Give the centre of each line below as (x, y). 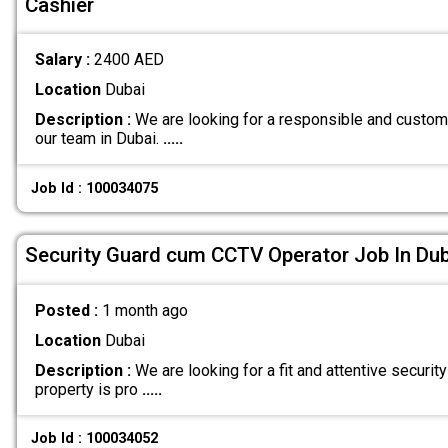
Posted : (68, 310)
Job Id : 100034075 (95, 188)
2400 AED (128, 60)
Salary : (64, 60)
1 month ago (144, 310)
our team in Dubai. (98, 139)
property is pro (88, 389)
